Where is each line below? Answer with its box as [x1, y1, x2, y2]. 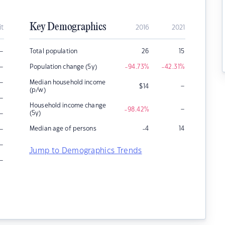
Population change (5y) [30, 64, 97, 70]
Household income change [30, 102, 106, 108]
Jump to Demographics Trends [29, 147, 142, 155]
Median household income [30, 79, 105, 85]
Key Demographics [30, 21, 106, 33]
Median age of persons [30, 126, 96, 132]
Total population [30, 48, 78, 54]
